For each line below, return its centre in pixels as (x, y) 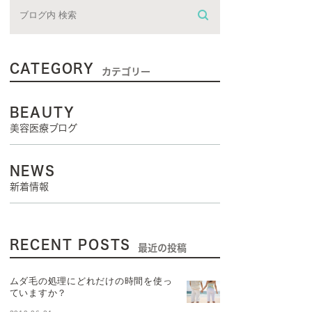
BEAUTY (42, 112)
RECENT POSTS (70, 245)
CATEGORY (52, 69)
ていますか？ (38, 292)
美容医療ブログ (43, 128)
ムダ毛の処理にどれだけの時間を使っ (91, 281)
